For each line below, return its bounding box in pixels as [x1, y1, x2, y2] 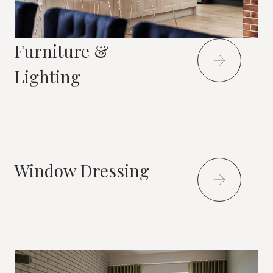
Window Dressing [15, 158, 149, 182]
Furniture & [15, 39, 108, 62]
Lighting [15, 65, 80, 88]
